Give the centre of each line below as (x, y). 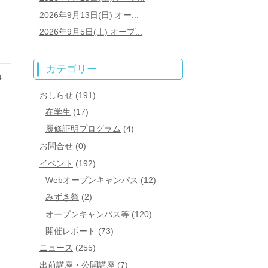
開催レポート (71, 231)
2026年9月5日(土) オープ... (91, 32)
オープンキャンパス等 (87, 214)
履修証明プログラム (83, 129)
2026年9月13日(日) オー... (89, 15)
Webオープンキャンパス (92, 180)
